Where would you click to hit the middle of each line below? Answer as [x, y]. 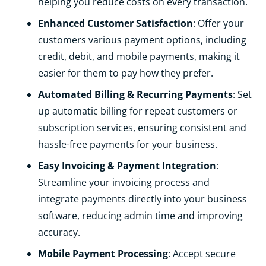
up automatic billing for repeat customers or [138, 111]
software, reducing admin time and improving [140, 215]
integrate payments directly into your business [142, 199]
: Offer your [218, 23]
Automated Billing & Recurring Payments [135, 94]
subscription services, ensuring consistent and [142, 127]
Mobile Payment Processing [103, 253]
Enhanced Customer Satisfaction [115, 23]
